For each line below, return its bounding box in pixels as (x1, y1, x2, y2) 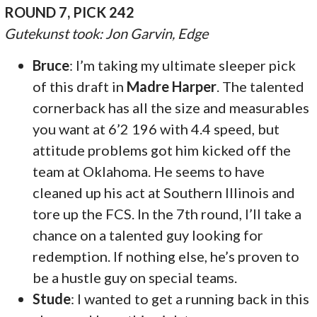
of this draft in (33, 77, 127, 95)
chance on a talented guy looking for (33, 226, 264, 243)
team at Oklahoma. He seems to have (33, 162, 265, 180)
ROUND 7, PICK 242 (4, 3, 135, 21)
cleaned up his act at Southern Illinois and (33, 183, 296, 201)
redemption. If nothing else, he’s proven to (33, 247, 300, 265)
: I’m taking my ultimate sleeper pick (69, 56, 296, 74)
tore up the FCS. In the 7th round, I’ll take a (33, 204, 302, 222)
